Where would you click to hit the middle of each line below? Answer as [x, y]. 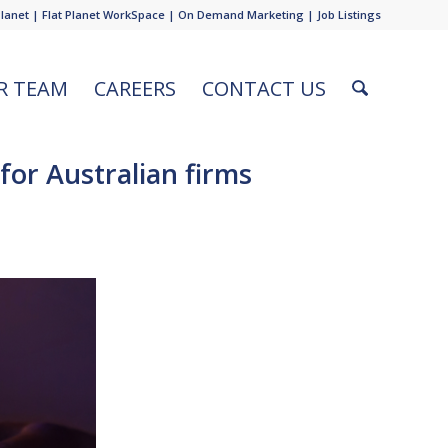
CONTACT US [264, 88]
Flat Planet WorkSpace [103, 14]
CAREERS [135, 88]
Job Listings [349, 14]
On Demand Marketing [241, 14]
